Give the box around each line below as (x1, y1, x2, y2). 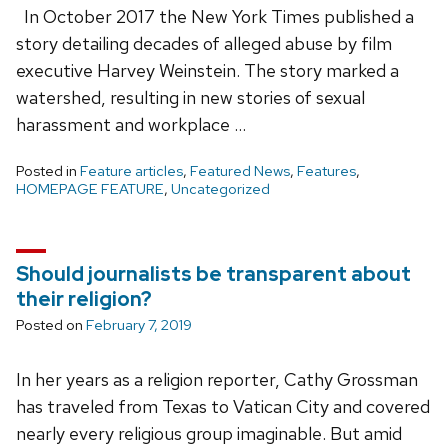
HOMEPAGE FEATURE (16, 178, 164, 199)
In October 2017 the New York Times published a (16, 4, 414, 28)
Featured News (190, 160, 290, 181)
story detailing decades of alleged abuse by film (16, 31, 392, 55)
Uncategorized (171, 178, 270, 199)
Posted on (16, 314, 86, 335)
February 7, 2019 (86, 314, 192, 335)
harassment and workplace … (16, 112, 246, 136)
